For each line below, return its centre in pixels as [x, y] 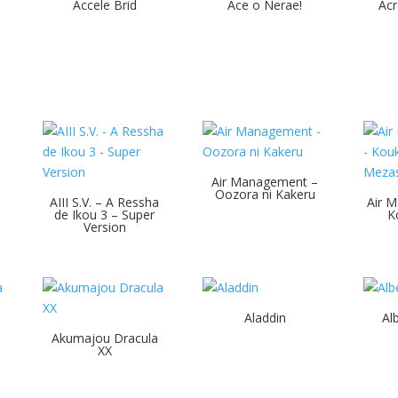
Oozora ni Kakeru [265, 194]
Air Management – [265, 181]
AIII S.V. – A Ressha [104, 202]
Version [104, 227]
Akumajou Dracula [104, 338]
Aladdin [265, 317]
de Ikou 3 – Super [104, 214]
